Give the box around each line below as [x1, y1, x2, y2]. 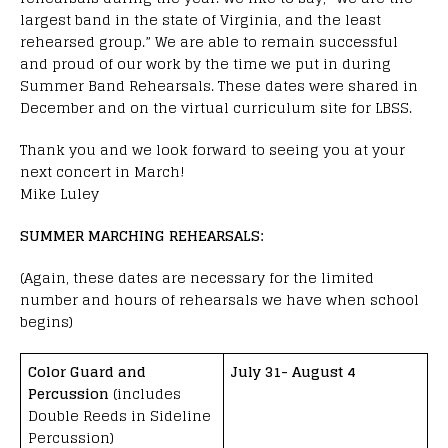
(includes [109, 380, 181, 406]
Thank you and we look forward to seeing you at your [20, 136, 405, 162]
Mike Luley [20, 180, 99, 206]
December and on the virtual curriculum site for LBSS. [20, 94, 412, 120]
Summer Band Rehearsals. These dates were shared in [20, 72, 418, 98]
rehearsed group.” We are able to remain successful [20, 28, 398, 54]
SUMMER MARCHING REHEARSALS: [20, 222, 263, 248]
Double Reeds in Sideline [28, 402, 211, 428]
